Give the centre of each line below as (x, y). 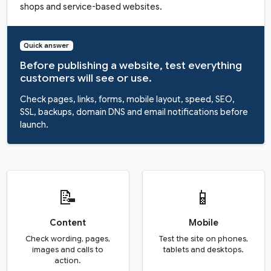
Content (68, 223)
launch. (34, 125)
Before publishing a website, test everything (131, 66)
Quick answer (47, 45)
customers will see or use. (86, 78)
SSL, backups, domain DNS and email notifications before (134, 112)
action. (68, 261)
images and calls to (68, 250)
